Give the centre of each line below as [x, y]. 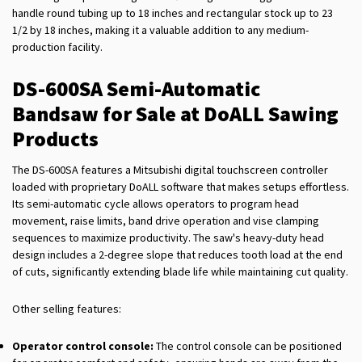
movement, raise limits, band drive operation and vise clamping [166, 221]
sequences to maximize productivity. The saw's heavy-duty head [168, 238]
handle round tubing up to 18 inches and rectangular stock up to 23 [173, 13]
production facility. [59, 47]
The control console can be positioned [248, 346]
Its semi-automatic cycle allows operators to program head [156, 204]
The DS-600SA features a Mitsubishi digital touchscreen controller [170, 170]
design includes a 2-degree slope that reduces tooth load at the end [177, 255]
